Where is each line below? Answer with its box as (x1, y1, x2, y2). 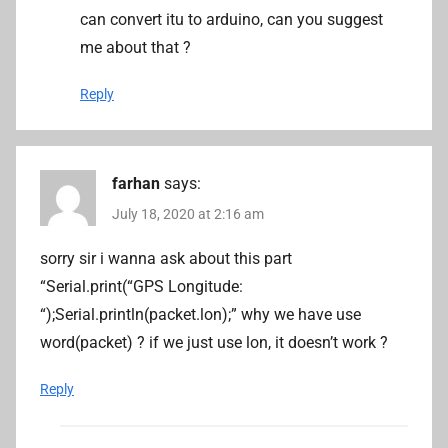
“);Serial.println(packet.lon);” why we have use (40, 305, 361, 325)
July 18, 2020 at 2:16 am (112, 205, 264, 222)
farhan (112, 173, 160, 193)
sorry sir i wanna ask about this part (40, 249, 292, 269)
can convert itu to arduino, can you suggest (80, 9, 383, 29)
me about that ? (80, 37, 191, 57)
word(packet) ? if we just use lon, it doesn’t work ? (40, 333, 388, 353)
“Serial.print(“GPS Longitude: (40, 277, 243, 297)
